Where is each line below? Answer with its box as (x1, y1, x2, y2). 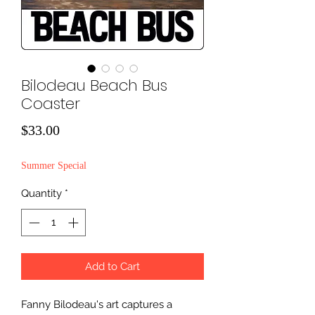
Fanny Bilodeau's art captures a (21, 297, 172, 311)
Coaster (21, 93, 80, 115)
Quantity (21, 187, 62, 200)
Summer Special (21, 160, 86, 172)
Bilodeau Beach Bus (21, 75, 167, 97)
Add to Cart (85, 259, 140, 273)
